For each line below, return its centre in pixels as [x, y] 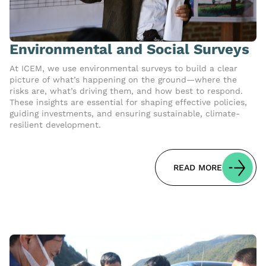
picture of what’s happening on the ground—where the [123, 80]
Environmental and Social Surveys [129, 50]
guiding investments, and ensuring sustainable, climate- [125, 114]
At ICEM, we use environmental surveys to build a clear [123, 69]
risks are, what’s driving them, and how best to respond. [126, 91]
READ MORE [198, 168]
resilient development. [55, 125]
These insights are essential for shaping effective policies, [128, 102]
